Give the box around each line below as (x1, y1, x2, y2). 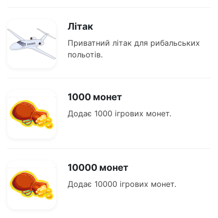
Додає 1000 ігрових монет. (68, 109, 171, 119)
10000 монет (68, 162, 128, 174)
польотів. (68, 50, 103, 60)
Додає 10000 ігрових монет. (68, 179, 176, 189)
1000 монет (68, 91, 122, 103)
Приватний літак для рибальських (68, 38, 200, 48)
